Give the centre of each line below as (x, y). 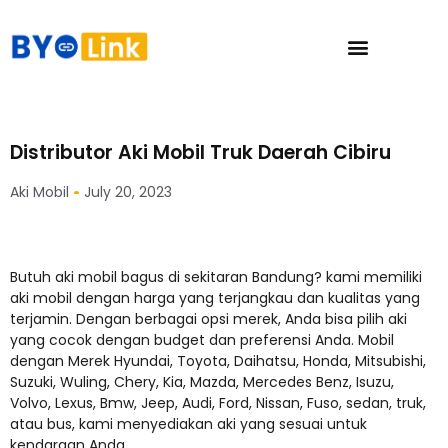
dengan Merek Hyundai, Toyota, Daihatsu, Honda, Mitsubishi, (218, 361)
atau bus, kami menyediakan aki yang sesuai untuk (188, 424)
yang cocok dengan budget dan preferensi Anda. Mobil (202, 340)
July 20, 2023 (128, 192)
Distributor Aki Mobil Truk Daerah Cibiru (200, 152)
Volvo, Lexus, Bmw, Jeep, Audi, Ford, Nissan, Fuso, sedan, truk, (218, 403)
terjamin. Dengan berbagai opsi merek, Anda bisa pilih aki (208, 319)
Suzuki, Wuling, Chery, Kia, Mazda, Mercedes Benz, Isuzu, (202, 382)
